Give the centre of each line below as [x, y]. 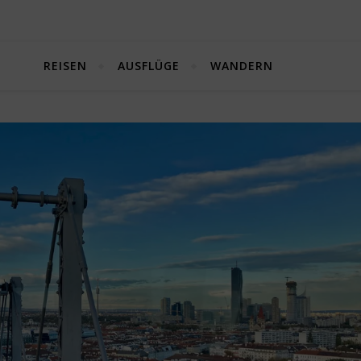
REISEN [65, 66]
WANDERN [242, 66]
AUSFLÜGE [149, 66]
